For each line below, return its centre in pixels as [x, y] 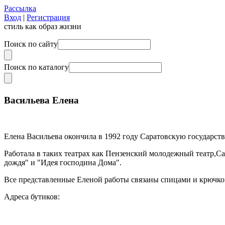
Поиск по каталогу [36, 67]
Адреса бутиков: [32, 197]
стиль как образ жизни [43, 26]
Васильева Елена [41, 100]
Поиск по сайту [31, 44]
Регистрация [48, 17]
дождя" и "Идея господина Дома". [63, 163]
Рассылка [20, 8]
